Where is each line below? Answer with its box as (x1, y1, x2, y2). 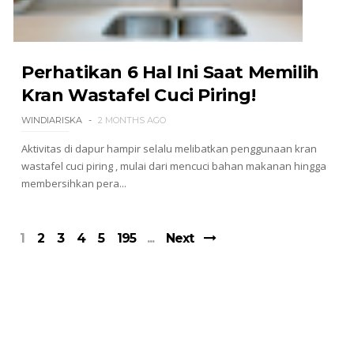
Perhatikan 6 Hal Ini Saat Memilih (21, 62, 319, 83)
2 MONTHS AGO (97, 115, 166, 126)
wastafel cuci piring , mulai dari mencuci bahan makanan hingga (21, 159, 326, 173)
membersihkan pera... (21, 176, 126, 190)
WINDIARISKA (21, 115, 82, 126)
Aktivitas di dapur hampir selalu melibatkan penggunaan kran (21, 141, 317, 156)
